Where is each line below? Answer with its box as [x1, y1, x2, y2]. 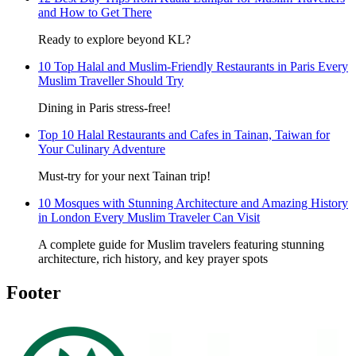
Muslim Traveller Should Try [38, 74, 184, 88]
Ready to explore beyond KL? [38, 33, 191, 47]
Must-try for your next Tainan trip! [38, 169, 211, 184]
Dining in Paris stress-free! [38, 101, 171, 115]
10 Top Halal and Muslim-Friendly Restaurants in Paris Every [38, 60, 348, 74]
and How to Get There [38, 6, 152, 20]
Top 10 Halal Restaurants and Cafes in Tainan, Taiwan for [38, 128, 330, 142]
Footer [6, 282, 61, 303]
